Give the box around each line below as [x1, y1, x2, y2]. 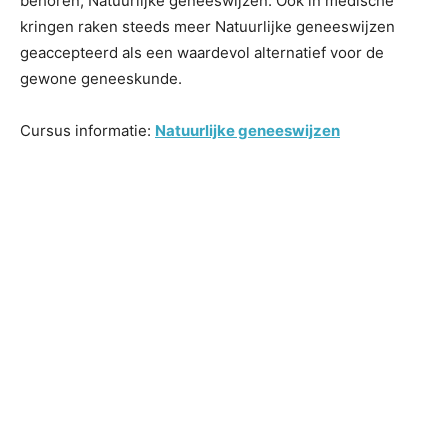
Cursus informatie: [20, 121, 155, 140]
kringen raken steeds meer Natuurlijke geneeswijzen [20, 17, 395, 36]
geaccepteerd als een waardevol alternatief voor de [20, 43, 384, 62]
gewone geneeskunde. [20, 69, 182, 88]
